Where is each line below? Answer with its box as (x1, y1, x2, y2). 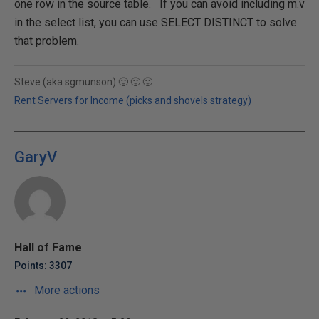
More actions (31, 283, 100, 297)
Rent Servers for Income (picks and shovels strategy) (14, 95, 251, 106)
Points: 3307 (14, 260, 72, 271)
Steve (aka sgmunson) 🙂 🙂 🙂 (14, 76, 152, 88)
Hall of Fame (14, 241, 82, 254)
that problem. (14, 34, 79, 48)
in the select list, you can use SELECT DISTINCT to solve (14, 16, 297, 29)
